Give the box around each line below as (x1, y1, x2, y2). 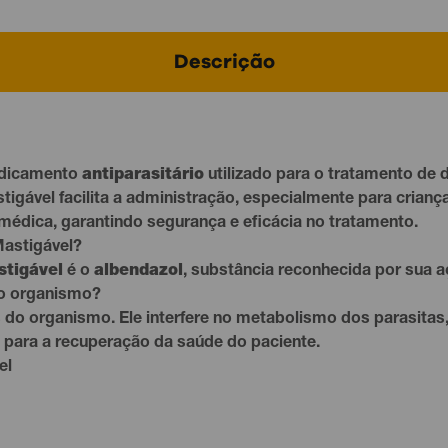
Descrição (173, 52, 275, 72)
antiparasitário (82, 168, 204, 184)
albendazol (94, 264, 183, 280)
